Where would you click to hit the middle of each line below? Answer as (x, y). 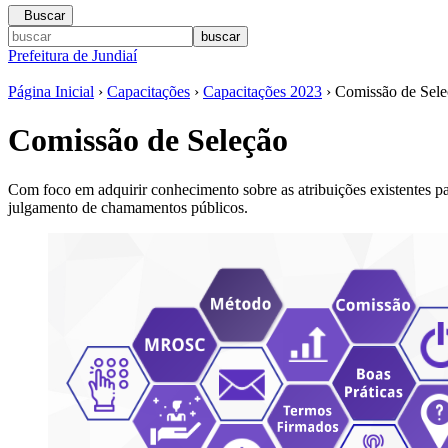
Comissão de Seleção (148, 140)
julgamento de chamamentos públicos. (128, 207)
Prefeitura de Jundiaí (72, 55)
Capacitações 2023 (262, 91)
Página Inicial (51, 91)
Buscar (44, 15)
